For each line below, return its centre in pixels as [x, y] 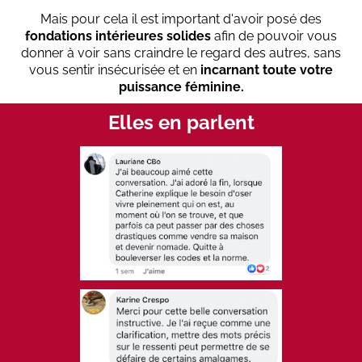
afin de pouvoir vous [276, 36]
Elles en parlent [181, 122]
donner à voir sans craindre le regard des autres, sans [181, 53]
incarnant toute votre [267, 70]
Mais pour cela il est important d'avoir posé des [181, 19]
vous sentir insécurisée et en [115, 70]
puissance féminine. [181, 87]
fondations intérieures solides [120, 36]
